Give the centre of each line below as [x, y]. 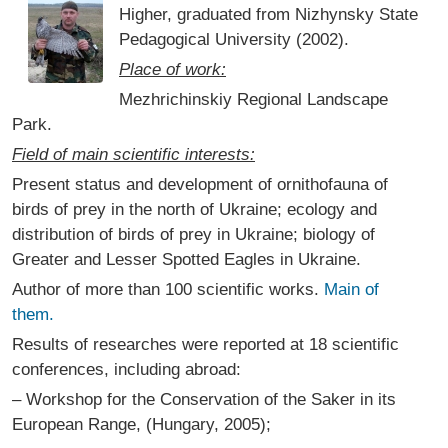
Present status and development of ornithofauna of [200, 184]
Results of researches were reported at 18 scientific [205, 344]
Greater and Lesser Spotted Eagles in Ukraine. [186, 259]
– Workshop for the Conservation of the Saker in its [204, 399]
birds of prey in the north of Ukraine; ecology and [194, 209]
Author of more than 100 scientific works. [168, 289]
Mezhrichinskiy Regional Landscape [253, 99]
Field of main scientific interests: [133, 154]
